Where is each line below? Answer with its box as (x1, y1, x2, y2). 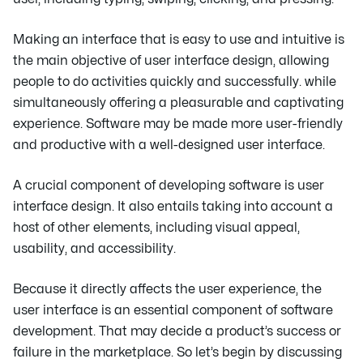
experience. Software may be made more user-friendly (13, 117, 343, 131)
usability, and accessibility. (13, 242, 176, 256)
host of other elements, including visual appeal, (13, 221, 300, 235)
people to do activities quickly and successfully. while (13, 75, 336, 89)
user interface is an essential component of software (13, 304, 333, 318)
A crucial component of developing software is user (13, 179, 324, 193)
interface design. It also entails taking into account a (13, 200, 333, 214)
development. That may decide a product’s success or (13, 325, 341, 339)
